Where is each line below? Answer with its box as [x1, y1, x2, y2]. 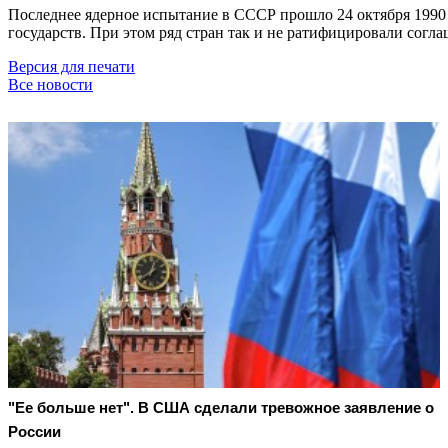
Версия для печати [8, 57, 135, 75]
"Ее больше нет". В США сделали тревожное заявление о [8, 399, 434, 417]
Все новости [8, 75, 93, 93]
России [8, 423, 61, 441]
